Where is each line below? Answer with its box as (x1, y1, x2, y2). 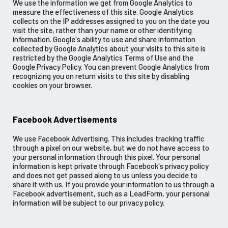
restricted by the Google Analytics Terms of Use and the (13, 53, 193, 63)
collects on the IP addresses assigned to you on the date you (13, 16, 209, 26)
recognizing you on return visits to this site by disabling (13, 71, 189, 81)
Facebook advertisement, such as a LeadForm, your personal (13, 189, 210, 198)
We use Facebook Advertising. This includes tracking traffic (13, 134, 205, 144)
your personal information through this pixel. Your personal (13, 152, 200, 162)
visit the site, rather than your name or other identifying (13, 25, 192, 35)
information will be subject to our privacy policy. (13, 198, 164, 208)
